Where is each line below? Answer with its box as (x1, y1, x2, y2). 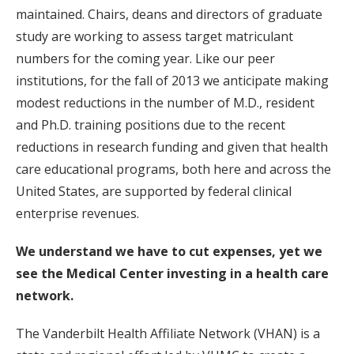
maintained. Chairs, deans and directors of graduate (16, 6, 322, 23)
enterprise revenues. (16, 205, 139, 222)
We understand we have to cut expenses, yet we (16, 243, 322, 260)
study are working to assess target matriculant (16, 28, 293, 45)
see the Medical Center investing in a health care (16, 265, 329, 282)
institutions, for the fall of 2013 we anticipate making (16, 72, 329, 89)
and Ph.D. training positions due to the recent (16, 116, 285, 134)
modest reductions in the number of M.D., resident (16, 94, 314, 111)
